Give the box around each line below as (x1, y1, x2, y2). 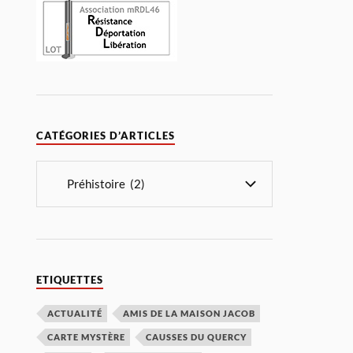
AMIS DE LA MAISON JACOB (123, 307, 256, 318)
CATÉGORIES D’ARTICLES (36, 129, 176, 142)
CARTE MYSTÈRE (47, 331, 126, 342)
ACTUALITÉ (47, 307, 103, 318)
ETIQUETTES (36, 273, 104, 286)
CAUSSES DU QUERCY (146, 331, 247, 342)
